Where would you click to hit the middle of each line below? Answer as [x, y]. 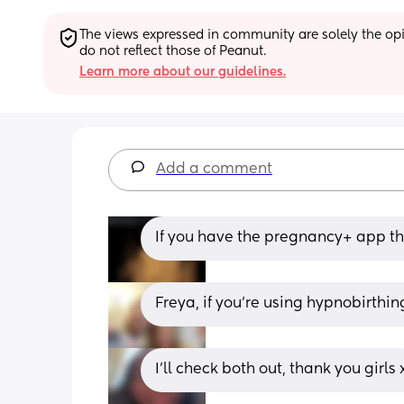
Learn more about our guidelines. [183, 72]
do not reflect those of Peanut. [173, 51]
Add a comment [214, 169]
